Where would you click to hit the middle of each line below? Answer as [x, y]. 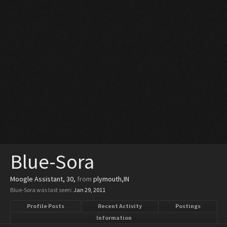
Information [114, 218]
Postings [188, 206]
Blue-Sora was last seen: [41, 190]
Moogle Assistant [36, 179]
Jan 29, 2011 [89, 190]
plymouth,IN [111, 179]
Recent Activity [120, 206]
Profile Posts [46, 206]
